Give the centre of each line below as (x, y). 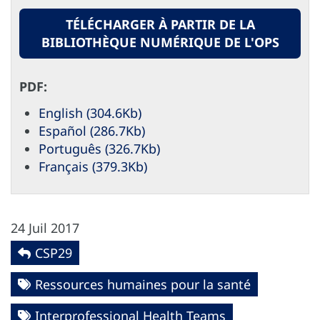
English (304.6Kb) (90, 112)
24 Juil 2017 (45, 227)
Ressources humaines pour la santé (143, 284)
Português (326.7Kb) (99, 148)
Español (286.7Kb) (92, 130)
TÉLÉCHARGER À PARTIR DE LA (160, 24)
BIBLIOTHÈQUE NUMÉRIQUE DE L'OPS (160, 42)
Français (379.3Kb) (93, 166)
